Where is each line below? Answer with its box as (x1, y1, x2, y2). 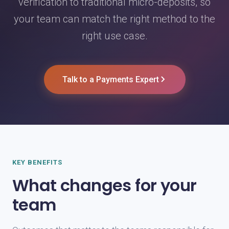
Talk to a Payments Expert (62, 75, 159, 84)
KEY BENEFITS (12, 158, 63, 166)
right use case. (81, 30, 148, 42)
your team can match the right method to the (14, 13, 215, 25)
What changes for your (12, 174, 197, 197)
